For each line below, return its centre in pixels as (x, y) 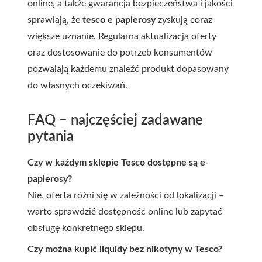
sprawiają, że (55, 20)
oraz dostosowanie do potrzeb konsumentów (120, 53)
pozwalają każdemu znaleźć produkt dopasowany (128, 69)
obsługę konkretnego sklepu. (86, 228)
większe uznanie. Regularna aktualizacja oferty (122, 36)
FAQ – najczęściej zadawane (115, 120)
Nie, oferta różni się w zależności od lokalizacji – (126, 195)
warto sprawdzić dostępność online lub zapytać (125, 212)
